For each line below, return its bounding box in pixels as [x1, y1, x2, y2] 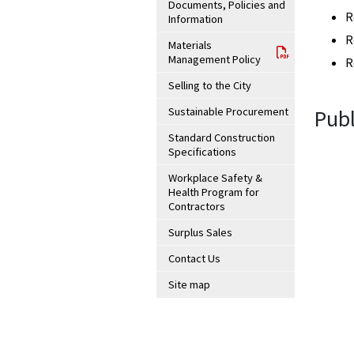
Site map [168, 277, 210, 292]
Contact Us [168, 251, 220, 265]
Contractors [168, 199, 225, 213]
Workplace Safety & [168, 171, 262, 185]
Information [168, 12, 223, 26]
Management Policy [168, 52, 261, 66]
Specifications [168, 145, 236, 159]
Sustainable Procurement [168, 104, 288, 119]
